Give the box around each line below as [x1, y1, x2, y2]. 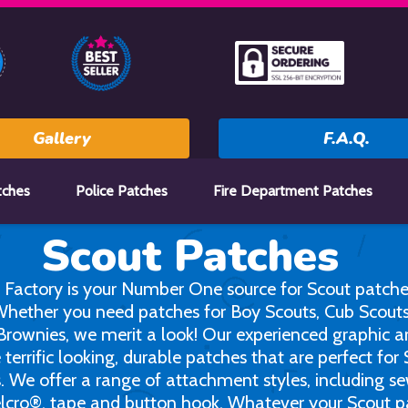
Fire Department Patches [212, 182, 372, 199]
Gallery [33, 127, 91, 149]
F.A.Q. [322, 127, 370, 149]
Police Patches [76, 182, 168, 199]
